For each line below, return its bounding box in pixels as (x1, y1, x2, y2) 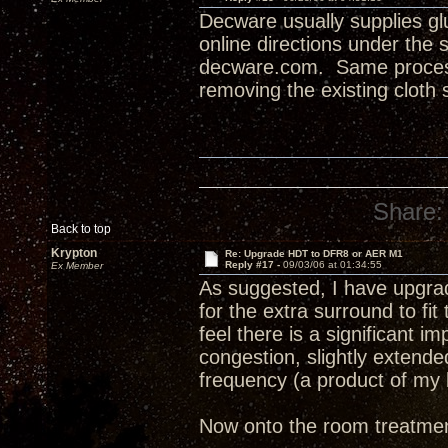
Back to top (51, 222, 111, 236)
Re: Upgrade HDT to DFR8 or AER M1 (224, 248, 403, 259)
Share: (373, 198, 444, 225)
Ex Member (51, 260, 103, 271)
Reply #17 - (224, 259, 283, 270)
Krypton (51, 246, 97, 260)
